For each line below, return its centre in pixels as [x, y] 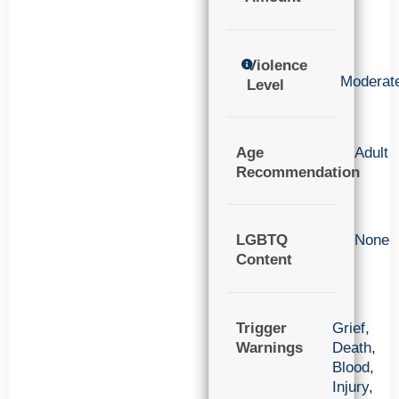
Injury [350, 387]
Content [264, 260]
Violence [277, 65]
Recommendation [298, 172]
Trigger [261, 328]
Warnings [269, 347]
